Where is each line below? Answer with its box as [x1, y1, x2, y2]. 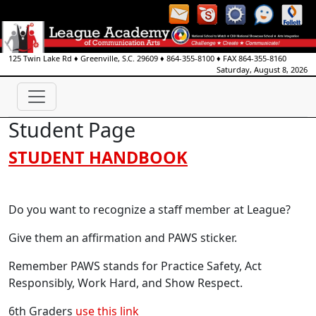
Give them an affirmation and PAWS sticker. [8, 230, 237, 245]
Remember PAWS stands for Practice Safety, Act [8, 258, 262, 274]
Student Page [8, 116, 135, 143]
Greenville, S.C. [80, 53, 135, 63]
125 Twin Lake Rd [8, 53, 72, 63]
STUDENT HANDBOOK [8, 146, 188, 169]
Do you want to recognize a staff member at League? [8, 202, 291, 217]
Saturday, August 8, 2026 [217, 64, 308, 75]
